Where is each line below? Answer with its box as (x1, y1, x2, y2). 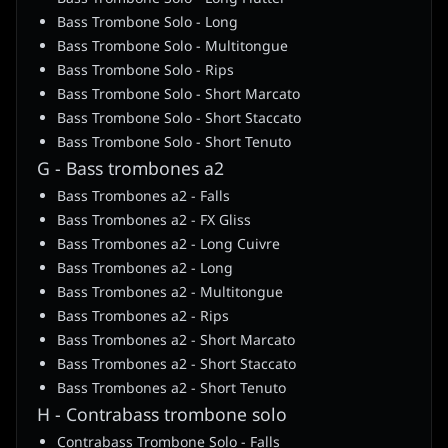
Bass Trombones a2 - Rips (57, 306, 229, 328)
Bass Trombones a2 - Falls (57, 186, 230, 208)
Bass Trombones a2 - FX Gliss (57, 210, 251, 232)
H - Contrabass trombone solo (37, 402, 287, 430)
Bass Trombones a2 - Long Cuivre (57, 234, 280, 256)
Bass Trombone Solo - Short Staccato (57, 108, 301, 130)
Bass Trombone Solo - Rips (57, 60, 234, 82)
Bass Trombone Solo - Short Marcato (57, 84, 300, 106)
